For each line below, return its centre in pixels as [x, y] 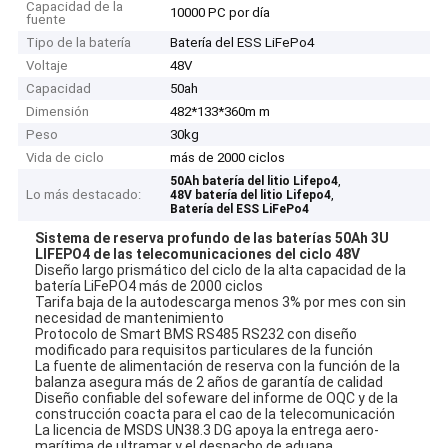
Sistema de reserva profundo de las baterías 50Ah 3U [212, 237]
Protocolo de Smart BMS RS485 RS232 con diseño [196, 333]
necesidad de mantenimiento [130, 317]
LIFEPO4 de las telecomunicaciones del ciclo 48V [198, 253]
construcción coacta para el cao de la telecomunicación [215, 413]
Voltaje [47, 66]
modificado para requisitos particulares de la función [204, 349]
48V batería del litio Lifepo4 [251, 195]
